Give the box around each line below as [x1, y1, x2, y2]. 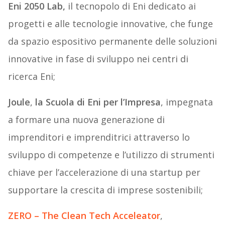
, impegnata [160, 96, 213, 108]
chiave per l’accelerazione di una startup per [8, 166, 200, 179]
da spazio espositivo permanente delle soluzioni [8, 35, 217, 48]
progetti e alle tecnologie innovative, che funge [8, 18, 213, 30]
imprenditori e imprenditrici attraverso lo [8, 131, 190, 144]
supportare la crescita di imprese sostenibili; [8, 184, 203, 196]
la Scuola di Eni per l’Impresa [35, 96, 161, 108]
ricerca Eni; [8, 70, 55, 83]
